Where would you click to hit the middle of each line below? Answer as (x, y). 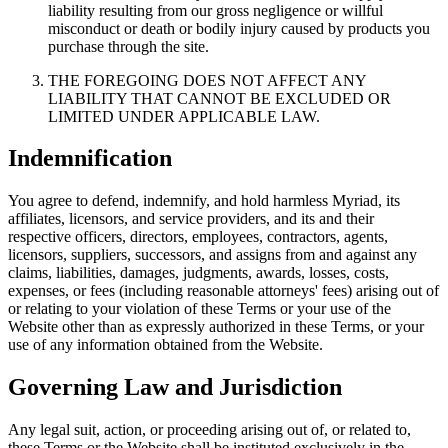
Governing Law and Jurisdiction (175, 387)
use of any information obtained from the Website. (165, 345)
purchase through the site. (128, 46)
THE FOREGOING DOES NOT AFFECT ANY (207, 80)
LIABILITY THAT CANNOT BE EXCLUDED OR (219, 98)
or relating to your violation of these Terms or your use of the (199, 309)
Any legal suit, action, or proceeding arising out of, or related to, (209, 430)
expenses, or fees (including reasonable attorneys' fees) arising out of (223, 291)
